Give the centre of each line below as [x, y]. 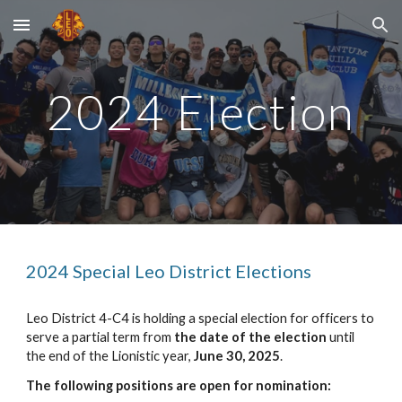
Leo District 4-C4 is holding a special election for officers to [201, 318]
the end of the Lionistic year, [110, 356]
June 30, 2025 [237, 356]
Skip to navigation [332, 33]
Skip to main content [78, 33]
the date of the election [251, 337]
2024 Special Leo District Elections [169, 271]
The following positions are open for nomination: [179, 385]
